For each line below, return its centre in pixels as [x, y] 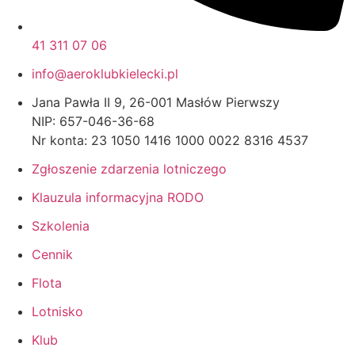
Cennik [52, 254]
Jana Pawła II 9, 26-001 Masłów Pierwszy [156, 102]
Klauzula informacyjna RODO [118, 197]
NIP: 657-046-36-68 [93, 121]
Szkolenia [61, 225]
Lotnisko [57, 311]
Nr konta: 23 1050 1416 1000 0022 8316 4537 [170, 140]
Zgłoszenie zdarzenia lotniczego [129, 168]
